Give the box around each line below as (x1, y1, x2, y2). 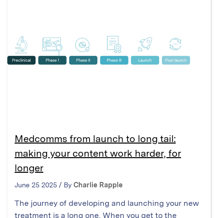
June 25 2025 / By (15, 181, 73, 189)
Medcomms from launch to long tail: (15, 132, 176, 145)
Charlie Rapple (73, 181, 123, 189)
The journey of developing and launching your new (15, 198, 199, 208)
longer (15, 162, 43, 174)
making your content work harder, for (15, 147, 181, 159)
